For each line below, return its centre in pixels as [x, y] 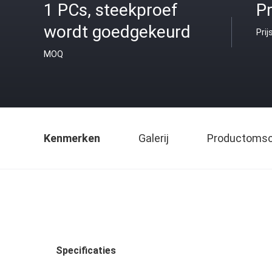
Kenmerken [72, 138]
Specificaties [86, 250]
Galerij [154, 138]
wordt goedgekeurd [117, 32]
